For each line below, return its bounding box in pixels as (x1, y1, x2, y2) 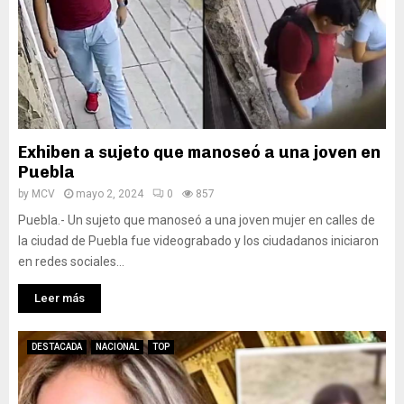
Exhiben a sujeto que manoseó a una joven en (18, 142, 381, 162)
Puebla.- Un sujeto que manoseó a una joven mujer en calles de (18, 213, 375, 227)
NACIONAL (96, 342, 139, 352)
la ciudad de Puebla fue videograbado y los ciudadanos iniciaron (18, 234, 379, 248)
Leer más (34, 291, 85, 305)
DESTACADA (32, 342, 82, 352)
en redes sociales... (18, 254, 124, 269)
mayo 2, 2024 (76, 188, 143, 200)
